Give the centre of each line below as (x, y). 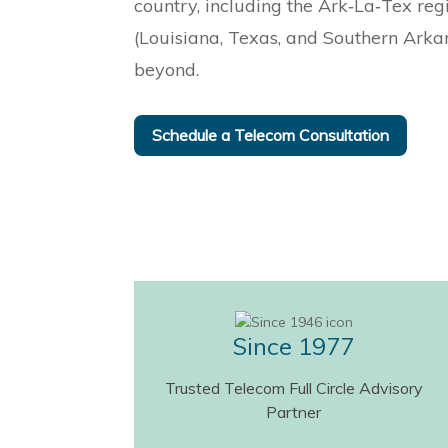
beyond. (167, 69)
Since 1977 (294, 346)
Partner (294, 412)
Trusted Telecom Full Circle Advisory (293, 388)
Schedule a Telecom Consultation (271, 134)
